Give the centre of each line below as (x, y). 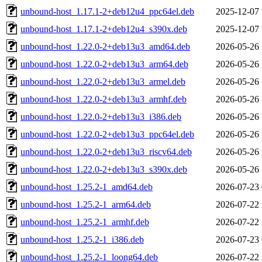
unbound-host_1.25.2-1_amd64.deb (87, 187)
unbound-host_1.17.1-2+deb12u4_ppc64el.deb (107, 11)
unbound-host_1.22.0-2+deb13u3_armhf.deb (104, 99)
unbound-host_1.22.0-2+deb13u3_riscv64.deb (106, 151)
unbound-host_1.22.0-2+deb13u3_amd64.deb (105, 46)
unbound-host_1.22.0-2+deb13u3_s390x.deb (104, 169)
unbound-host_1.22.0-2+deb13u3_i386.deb (101, 116)
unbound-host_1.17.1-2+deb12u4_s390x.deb (104, 29)
